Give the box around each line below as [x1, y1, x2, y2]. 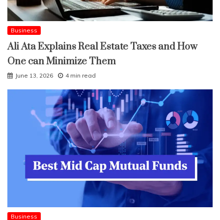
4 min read [65, 71, 96, 79]
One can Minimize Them [7, 55, 116, 68]
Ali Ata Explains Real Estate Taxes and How [7, 40, 197, 53]
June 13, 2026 [15, 71, 53, 79]
